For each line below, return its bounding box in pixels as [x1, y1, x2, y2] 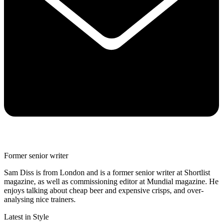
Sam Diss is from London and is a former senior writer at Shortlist [4, 168, 210, 177]
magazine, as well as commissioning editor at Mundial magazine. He [4, 177, 219, 186]
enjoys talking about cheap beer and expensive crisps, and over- [4, 186, 204, 195]
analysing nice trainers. [4, 195, 76, 204]
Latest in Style [4, 212, 49, 221]
